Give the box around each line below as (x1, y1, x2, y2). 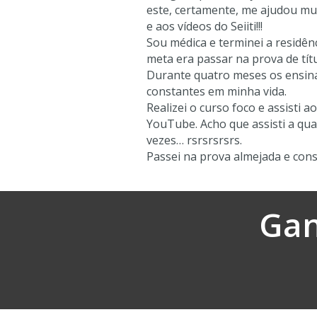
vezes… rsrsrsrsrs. (146, 132, 242, 149)
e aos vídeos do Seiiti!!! (146, 18, 263, 35)
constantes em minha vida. (146, 83, 287, 100)
